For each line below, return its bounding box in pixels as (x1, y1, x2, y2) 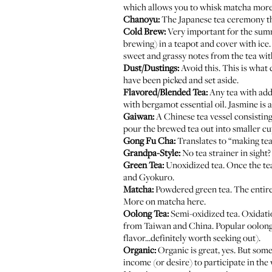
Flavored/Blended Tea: (123, 86, 208, 98)
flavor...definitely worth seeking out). (123, 231, 260, 243)
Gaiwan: (123, 110, 154, 122)
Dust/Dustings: (123, 61, 179, 73)
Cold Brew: (123, 25, 166, 37)
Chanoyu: (123, 13, 160, 25)
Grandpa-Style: (123, 146, 180, 158)
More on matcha (123, 195, 187, 207)
